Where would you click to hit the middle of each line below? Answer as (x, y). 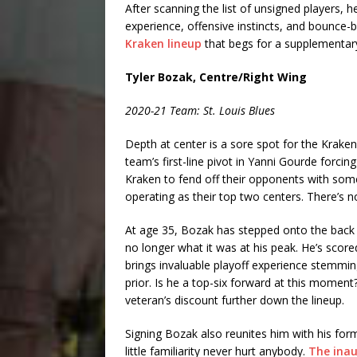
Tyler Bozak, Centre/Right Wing (218, 77)
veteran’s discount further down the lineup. (235, 300)
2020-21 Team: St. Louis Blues (200, 111)
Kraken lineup (163, 44)
